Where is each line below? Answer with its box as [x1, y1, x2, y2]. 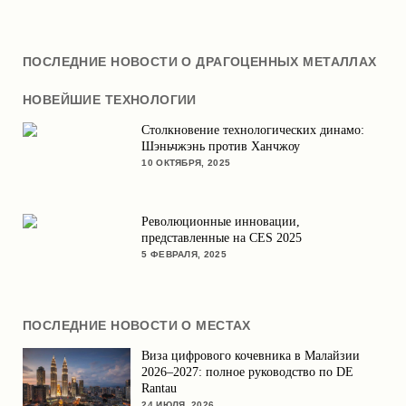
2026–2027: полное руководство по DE [141, 364, 354, 379]
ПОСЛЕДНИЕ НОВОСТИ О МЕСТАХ [22, 318, 251, 333]
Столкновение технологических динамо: [141, 122, 365, 137]
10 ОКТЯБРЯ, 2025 [141, 157, 231, 168]
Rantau [141, 381, 178, 395]
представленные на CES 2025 [141, 231, 303, 246]
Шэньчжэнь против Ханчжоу [141, 139, 301, 153]
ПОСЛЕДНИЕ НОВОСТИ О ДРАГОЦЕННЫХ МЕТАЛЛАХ [22, 54, 377, 70]
